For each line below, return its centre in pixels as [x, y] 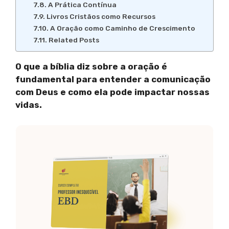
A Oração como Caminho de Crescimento [122, 28]
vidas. [29, 105]
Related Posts [74, 40]
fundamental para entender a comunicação [113, 79]
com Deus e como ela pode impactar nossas [112, 92]
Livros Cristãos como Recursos [101, 17]
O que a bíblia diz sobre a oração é [91, 67]
